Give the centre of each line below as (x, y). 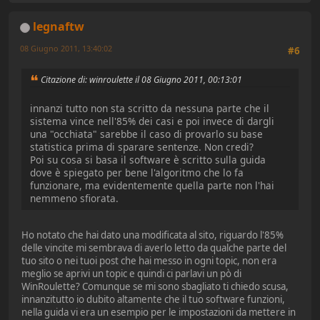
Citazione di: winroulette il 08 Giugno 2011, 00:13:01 (141, 79)
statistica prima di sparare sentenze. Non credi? (142, 147)
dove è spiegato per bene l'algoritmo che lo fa (137, 173)
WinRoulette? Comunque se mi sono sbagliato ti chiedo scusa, (155, 287)
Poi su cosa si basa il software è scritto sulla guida (148, 160)
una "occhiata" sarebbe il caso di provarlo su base (146, 134)
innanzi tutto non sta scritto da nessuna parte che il (150, 109)
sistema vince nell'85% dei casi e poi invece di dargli (152, 121)
